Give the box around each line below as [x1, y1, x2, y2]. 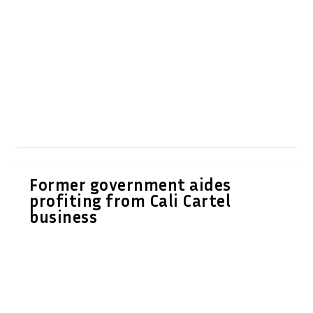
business [29, 206, 98, 226]
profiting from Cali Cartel [29, 190, 231, 210]
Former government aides [29, 174, 231, 194]
